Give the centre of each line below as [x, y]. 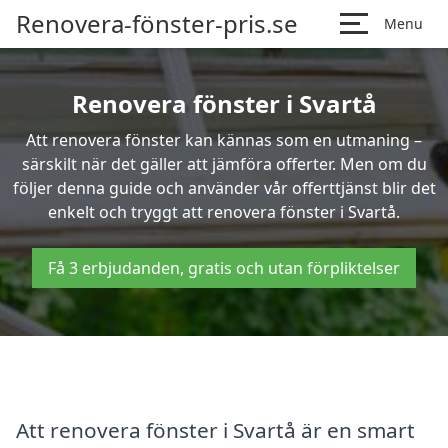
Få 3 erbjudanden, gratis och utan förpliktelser [224, 268]
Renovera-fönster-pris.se [157, 23]
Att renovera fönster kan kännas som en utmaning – [224, 140]
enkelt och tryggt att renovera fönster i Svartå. [224, 212]
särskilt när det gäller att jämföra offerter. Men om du [224, 164]
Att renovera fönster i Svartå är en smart [215, 429]
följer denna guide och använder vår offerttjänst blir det [224, 188]
